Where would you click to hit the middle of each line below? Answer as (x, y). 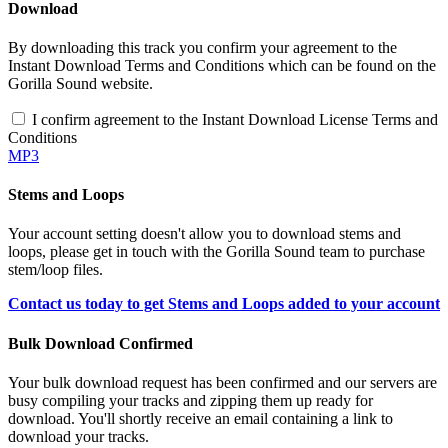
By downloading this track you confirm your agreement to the (202, 47)
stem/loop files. (55, 270)
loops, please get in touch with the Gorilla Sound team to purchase (216, 252)
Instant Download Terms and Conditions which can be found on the (222, 65)
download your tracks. (78, 436)
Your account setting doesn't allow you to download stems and (204, 234)
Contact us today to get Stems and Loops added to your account (224, 304)
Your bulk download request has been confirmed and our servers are (222, 382)
